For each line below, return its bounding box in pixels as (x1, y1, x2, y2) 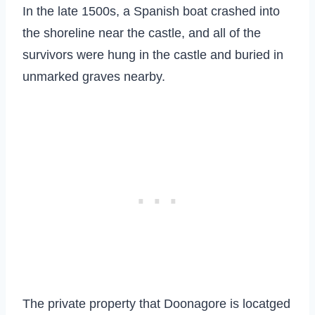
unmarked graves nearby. (22, 70, 165, 84)
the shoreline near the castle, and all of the (22, 26, 261, 41)
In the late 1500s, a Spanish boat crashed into (22, 4, 280, 19)
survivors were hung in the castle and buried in (22, 48, 283, 63)
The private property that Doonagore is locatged (22, 297, 290, 311)
